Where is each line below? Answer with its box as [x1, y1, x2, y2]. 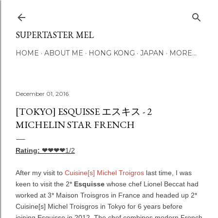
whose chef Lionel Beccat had [105, 180, 199, 188]
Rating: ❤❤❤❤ [16, 146, 65, 154]
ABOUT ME [44, 49, 83, 57]
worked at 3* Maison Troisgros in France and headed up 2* [16, 191, 197, 199]
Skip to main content [65, 5, 153, 19]
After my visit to [16, 169, 65, 177]
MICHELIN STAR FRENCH [16, 118, 135, 131]
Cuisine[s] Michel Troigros [65, 169, 144, 177]
